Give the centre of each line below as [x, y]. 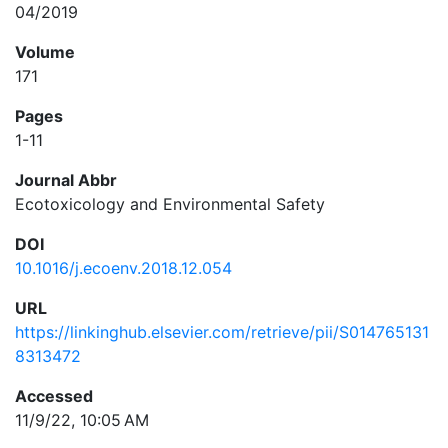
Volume [45, 52]
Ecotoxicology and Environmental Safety [170, 204]
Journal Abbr [66, 180]
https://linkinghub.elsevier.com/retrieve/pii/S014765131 [222, 332]
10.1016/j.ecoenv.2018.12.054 [123, 268]
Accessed [54, 396]
